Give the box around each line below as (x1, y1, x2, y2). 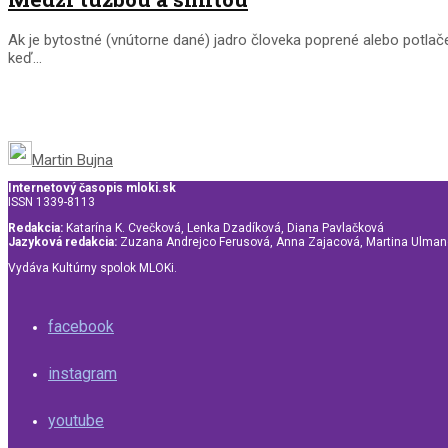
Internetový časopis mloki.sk (8, 180, 176, 195)
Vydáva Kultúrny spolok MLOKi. (8, 260, 177, 275)
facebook (48, 316, 114, 336)
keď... (8, 48, 42, 67)
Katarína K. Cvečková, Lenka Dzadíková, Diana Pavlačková (63, 220, 384, 235)
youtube (48, 410, 104, 430)
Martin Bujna (32, 150, 113, 169)
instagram (48, 363, 117, 383)
